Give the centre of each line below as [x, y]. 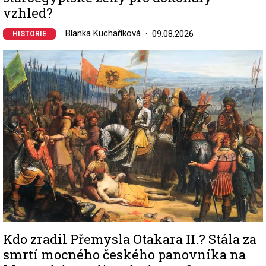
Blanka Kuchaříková [103, 33]
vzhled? [28, 12]
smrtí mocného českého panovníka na [124, 255]
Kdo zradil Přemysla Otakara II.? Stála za [130, 239]
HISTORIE [29, 34]
